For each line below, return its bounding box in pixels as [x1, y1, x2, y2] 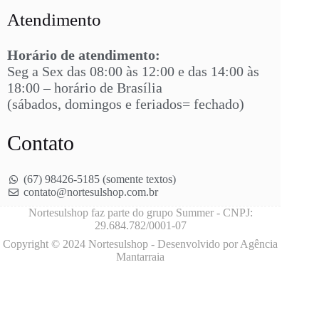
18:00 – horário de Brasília [7, 80, 162, 95]
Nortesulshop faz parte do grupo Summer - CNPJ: [28, 206, 253, 219]
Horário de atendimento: [7, 47, 160, 63]
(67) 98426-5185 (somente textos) [23, 173, 176, 185]
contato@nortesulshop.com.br [23, 186, 158, 198]
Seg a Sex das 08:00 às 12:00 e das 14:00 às [7, 63, 259, 79]
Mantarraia [116, 251, 165, 263]
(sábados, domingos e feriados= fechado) [7, 96, 244, 112]
